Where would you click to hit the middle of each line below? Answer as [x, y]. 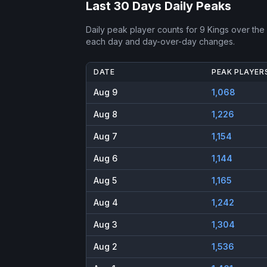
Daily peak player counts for [143, 30]
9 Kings [214, 30]
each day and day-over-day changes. [160, 42]
